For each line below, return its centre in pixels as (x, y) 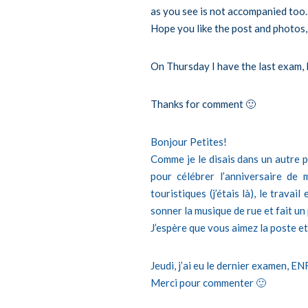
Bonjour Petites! (189, 141)
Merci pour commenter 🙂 (208, 282)
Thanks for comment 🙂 (203, 103)
